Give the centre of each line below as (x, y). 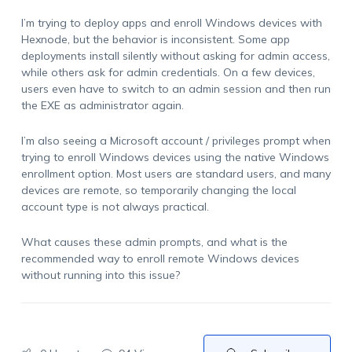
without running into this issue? (100, 275)
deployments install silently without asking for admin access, (175, 56)
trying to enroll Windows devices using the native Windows (175, 157)
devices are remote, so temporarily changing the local (158, 190)
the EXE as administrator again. (102, 105)
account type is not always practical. (115, 207)
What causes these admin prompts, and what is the (154, 242)
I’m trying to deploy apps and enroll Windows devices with (171, 23)
